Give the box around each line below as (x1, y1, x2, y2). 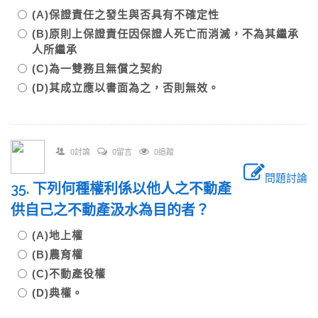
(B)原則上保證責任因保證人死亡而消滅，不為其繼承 (32, 28, 299, 40)
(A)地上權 (32, 229, 94, 241)
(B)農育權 (32, 248, 94, 261)
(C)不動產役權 (32, 268, 117, 280)
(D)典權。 (32, 287, 83, 299)
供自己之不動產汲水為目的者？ (11, 202, 224, 219)
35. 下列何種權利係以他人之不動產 (11, 180, 231, 197)
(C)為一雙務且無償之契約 (32, 62, 174, 75)
